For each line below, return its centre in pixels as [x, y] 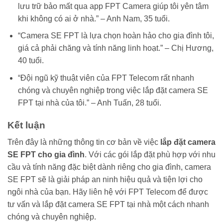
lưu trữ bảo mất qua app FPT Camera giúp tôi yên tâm [113, 6]
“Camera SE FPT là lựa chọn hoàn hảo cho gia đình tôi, [116, 36]
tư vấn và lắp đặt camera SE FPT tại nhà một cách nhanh [108, 205]
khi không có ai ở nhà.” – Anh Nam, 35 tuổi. [94, 18]
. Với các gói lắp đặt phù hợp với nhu [150, 155]
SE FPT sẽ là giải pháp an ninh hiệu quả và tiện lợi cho [105, 180]
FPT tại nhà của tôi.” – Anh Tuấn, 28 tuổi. [89, 103]
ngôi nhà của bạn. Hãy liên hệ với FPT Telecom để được [108, 192]
